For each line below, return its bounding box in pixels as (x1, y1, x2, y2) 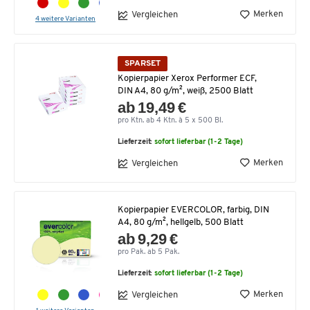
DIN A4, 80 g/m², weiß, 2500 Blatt (118, 86, 253, 96)
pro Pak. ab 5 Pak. (118, 248, 179, 257)
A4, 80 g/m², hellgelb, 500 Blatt (118, 218, 244, 228)
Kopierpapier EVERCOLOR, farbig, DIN (118, 206, 269, 215)
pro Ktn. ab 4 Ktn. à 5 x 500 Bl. (118, 117, 223, 125)
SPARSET (125, 59, 161, 68)
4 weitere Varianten (35, 15, 95, 23)
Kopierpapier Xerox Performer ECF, (118, 74, 257, 84)
